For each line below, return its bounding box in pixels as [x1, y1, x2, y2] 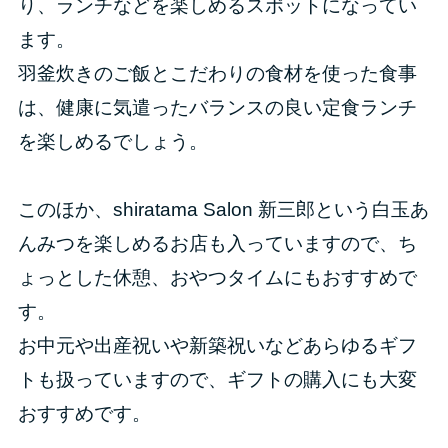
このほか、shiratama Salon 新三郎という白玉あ [17, 198, 429, 220]
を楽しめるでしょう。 [17, 130, 208, 152]
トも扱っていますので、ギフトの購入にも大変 [17, 368, 417, 390]
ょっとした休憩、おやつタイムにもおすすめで [17, 266, 417, 288]
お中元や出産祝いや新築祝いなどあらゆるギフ [17, 334, 417, 356]
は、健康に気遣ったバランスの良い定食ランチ [17, 96, 417, 118]
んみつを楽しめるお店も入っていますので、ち [17, 232, 417, 254]
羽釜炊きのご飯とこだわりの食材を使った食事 [17, 62, 417, 84]
